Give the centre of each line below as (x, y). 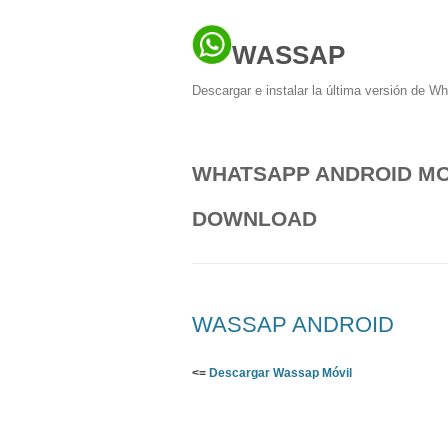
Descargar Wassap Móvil (280, 373)
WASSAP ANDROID (293, 324)
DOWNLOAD (254, 218)
